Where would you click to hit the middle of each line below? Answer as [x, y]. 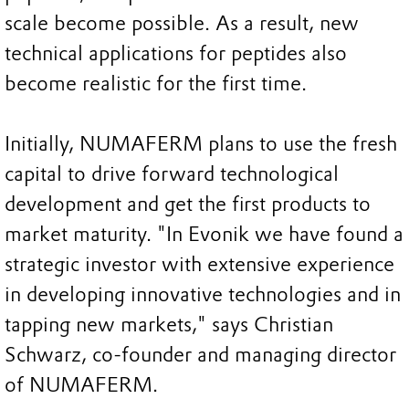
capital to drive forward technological [172, 174]
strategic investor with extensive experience [199, 265]
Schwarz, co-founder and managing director [200, 355]
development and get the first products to [188, 204]
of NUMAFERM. [81, 385]
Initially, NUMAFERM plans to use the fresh [201, 144]
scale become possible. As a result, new [182, 24]
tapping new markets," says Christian [169, 325]
